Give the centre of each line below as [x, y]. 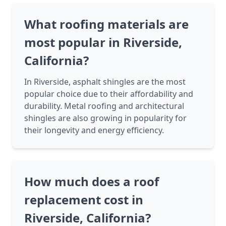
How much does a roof [92, 182]
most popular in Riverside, [103, 42]
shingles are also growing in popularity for [105, 118]
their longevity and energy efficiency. [94, 130]
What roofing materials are [106, 24]
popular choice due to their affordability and [109, 94]
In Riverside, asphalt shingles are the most [105, 82]
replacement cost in [84, 200]
